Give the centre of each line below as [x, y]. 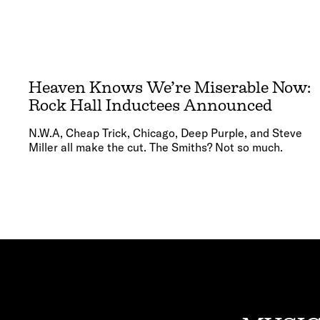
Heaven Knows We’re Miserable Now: [170, 88]
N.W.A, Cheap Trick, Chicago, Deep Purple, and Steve [165, 133]
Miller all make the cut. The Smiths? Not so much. [156, 147]
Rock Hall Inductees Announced [150, 106]
